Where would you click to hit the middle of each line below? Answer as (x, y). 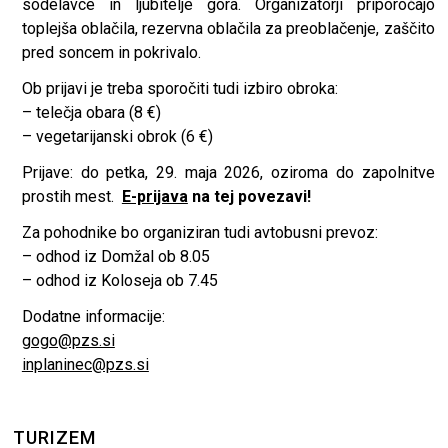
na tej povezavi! (249, 197)
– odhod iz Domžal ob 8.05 (115, 257)
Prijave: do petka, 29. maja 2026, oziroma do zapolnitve (228, 173)
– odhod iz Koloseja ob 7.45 (119, 281)
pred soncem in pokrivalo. (111, 53)
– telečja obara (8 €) (91, 113)
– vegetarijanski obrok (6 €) (117, 137)
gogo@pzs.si (68, 341)
